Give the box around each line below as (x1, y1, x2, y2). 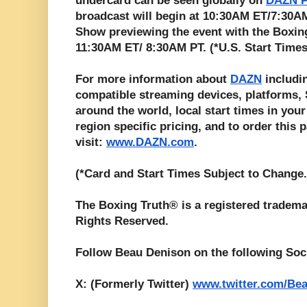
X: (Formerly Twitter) (75, 278, 193, 291)
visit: (75, 136, 106, 149)
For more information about (75, 73, 230, 86)
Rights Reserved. (75, 214, 172, 228)
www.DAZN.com (106, 136, 194, 149)
